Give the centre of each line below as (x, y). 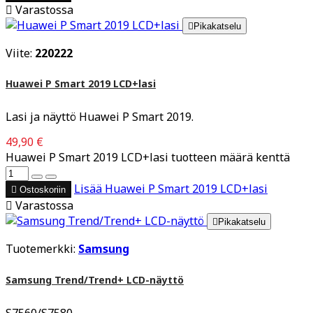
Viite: (20, 53)
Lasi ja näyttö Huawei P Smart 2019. (100, 117)
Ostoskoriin (43, 190)
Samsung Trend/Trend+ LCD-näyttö (95, 279)
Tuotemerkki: (42, 249)
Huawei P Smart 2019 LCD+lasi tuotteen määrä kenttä (148, 158)
